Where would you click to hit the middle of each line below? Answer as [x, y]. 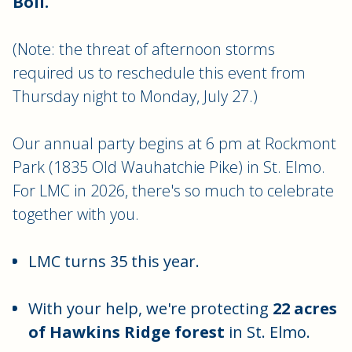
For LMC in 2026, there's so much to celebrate [173, 191]
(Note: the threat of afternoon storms [144, 49]
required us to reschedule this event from [159, 73]
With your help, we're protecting [148, 308]
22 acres [303, 308]
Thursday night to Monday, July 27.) [137, 96]
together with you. [76, 214]
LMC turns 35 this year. [116, 261]
